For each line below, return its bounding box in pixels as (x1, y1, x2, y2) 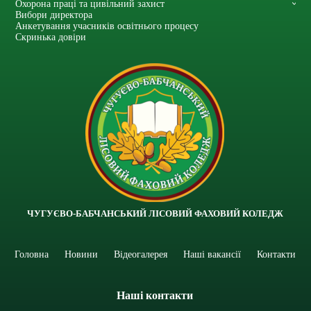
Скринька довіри (15, 31, 87, 43)
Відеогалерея (113, 249, 167, 260)
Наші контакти (117, 289, 194, 302)
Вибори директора (15, 9, 93, 21)
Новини (64, 249, 98, 260)
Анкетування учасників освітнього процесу (15, 20, 199, 32)
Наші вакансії (183, 249, 241, 260)
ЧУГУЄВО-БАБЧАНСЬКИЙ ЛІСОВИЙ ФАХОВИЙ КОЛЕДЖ (26, 209, 283, 219)
